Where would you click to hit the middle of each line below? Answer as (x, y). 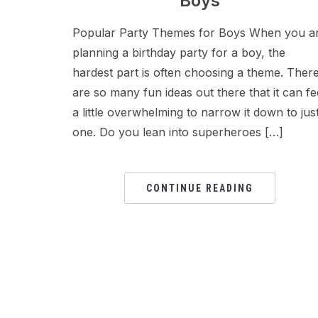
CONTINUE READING (200, 188)
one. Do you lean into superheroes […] (178, 132)
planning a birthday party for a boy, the (179, 53)
